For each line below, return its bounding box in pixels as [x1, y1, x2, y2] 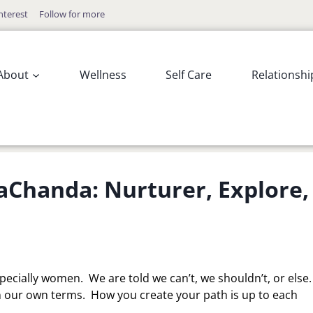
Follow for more [38, 7, 105, 20]
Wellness [79, 66, 126, 82]
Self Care [166, 66, 212, 82]
